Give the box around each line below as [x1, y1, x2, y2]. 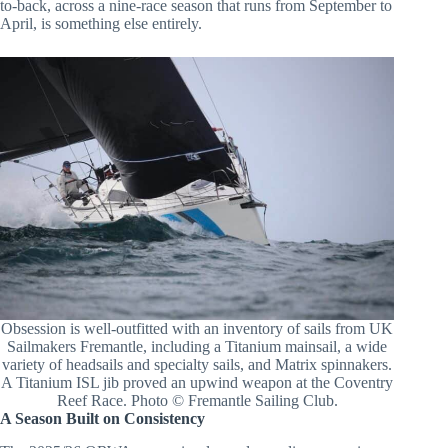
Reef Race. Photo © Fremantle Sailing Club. [56, 392, 338, 410]
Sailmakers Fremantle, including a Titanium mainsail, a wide [7, 338, 388, 356]
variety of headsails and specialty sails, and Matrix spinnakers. [2, 356, 393, 374]
